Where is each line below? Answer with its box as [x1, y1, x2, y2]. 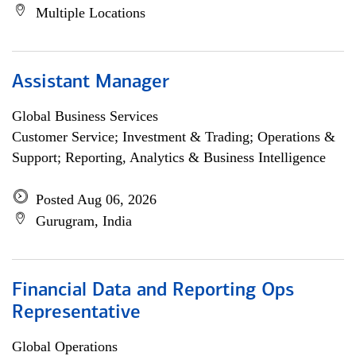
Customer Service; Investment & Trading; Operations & [12, 129, 335, 145]
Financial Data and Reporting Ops [12, 281, 294, 300]
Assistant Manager [12, 73, 169, 92]
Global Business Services [12, 108, 158, 124]
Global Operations [12, 339, 118, 354]
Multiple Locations [36, 5, 145, 21]
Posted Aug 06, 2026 [36, 192, 157, 207]
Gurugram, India [36, 213, 132, 229]
